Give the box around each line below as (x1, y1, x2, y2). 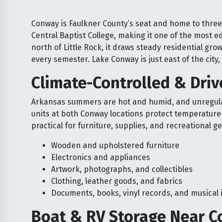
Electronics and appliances (51, 153, 150, 163)
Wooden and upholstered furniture (51, 141, 179, 151)
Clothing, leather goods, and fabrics (51, 176, 182, 186)
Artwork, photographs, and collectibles (51, 165, 193, 174)
